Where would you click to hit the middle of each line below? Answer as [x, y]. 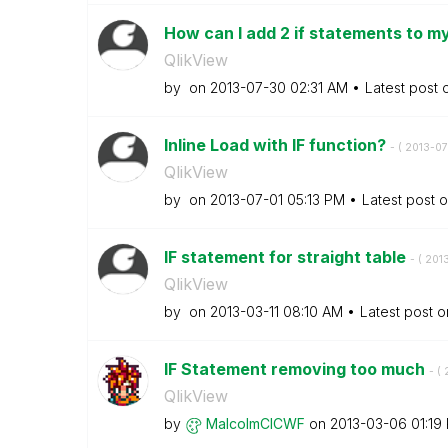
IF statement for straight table [286, 257]
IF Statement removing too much [296, 369]
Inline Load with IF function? [276, 145]
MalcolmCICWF [255, 423]
